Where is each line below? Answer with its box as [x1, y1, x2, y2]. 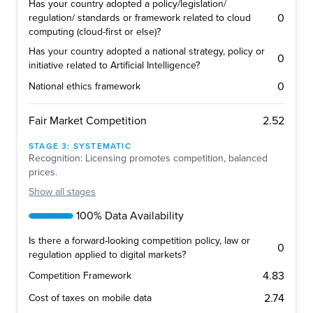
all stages [55, 186, 96, 198]
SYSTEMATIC [73, 141, 131, 152]
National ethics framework [29, 80, 140, 93]
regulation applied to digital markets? [29, 249, 186, 261]
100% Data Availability [76, 209, 184, 224]
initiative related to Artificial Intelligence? [29, 59, 200, 72]
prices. [29, 166, 57, 179]
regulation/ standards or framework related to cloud [29, 12, 251, 24]
